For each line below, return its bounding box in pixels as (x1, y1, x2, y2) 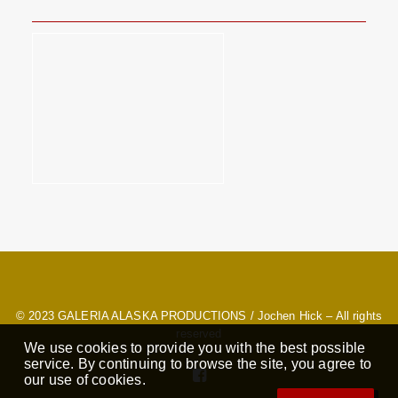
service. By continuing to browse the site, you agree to (24, 356, 372, 371)
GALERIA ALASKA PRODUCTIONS (58, 309, 247, 322)
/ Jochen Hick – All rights (246, 309, 382, 322)
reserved (176, 327, 222, 340)
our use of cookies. (24, 372, 146, 387)
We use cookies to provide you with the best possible (24, 340, 366, 355)
